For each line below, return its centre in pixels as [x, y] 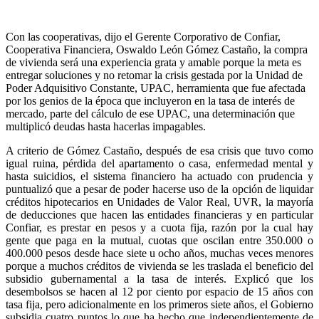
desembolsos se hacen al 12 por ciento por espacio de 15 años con [159, 292]
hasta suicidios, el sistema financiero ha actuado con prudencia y [159, 177]
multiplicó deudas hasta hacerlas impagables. [106, 127]
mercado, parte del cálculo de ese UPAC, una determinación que [150, 114]
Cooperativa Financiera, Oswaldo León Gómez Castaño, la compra [157, 50]
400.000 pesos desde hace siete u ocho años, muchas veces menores [159, 253]
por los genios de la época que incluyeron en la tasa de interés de [150, 101]
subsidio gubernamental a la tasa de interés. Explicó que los [159, 279]
